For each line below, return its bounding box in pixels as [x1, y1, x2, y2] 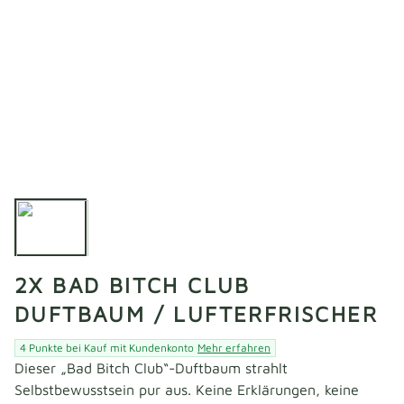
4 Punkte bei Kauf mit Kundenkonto [20, 341, 194, 354]
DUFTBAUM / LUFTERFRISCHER [14, 301, 378, 326]
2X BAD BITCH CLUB [14, 272, 251, 298]
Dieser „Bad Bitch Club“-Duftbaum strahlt [14, 360, 288, 376]
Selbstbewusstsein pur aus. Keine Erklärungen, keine [14, 381, 359, 398]
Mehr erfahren [197, 341, 271, 354]
